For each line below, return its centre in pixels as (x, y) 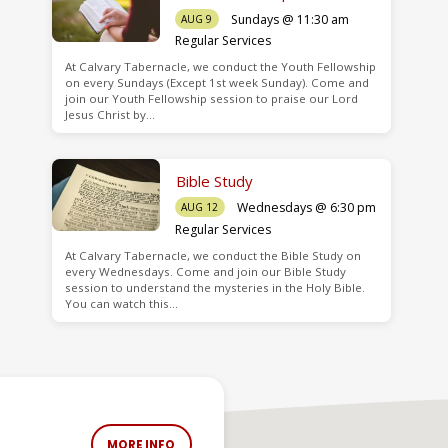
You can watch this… (121, 303)
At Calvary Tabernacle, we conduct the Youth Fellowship (220, 67)
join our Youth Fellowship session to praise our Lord (211, 99)
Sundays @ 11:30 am (289, 19)
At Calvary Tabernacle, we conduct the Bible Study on (212, 255)
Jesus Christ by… (109, 115)
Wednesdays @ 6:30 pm (306, 208)
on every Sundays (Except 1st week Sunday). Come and (216, 83)
